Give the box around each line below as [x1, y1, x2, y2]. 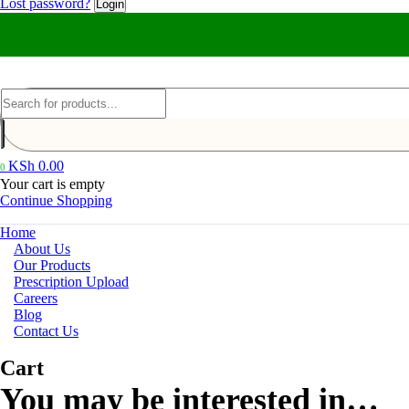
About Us [14, 241, 70, 257]
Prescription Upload [14, 274, 129, 289]
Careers [14, 290, 58, 306]
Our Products [14, 257, 90, 273]
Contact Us [14, 323, 79, 339]
